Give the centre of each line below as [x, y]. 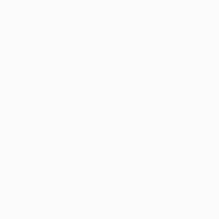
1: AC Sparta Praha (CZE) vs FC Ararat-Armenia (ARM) [109, 80]
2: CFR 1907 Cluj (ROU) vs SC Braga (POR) [86, 92]
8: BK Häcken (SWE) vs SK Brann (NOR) [81, 182]
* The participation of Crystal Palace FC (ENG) [96, 202]
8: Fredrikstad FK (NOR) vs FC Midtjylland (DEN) [97, 14]
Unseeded [30, 135]
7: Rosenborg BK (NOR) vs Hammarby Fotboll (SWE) [105, 170]
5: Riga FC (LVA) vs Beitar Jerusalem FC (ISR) [93, 147]
